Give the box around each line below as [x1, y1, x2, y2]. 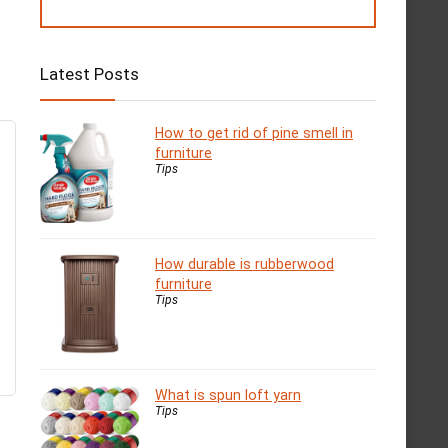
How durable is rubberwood [155, 256, 334, 273]
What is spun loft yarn [155, 387, 301, 404]
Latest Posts [40, 64, 139, 85]
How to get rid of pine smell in [155, 125, 353, 142]
